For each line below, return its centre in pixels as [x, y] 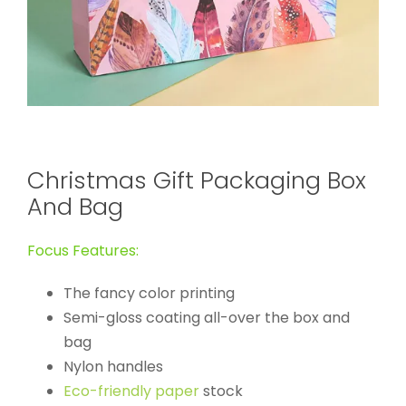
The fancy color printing [149, 294]
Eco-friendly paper [131, 391]
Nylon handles [113, 367]
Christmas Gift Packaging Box [196, 181]
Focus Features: [82, 251]
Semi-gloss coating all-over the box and [206, 318]
